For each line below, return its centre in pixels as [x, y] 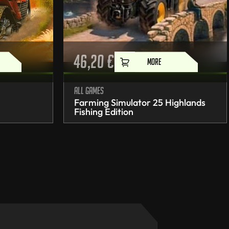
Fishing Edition [104, 112]
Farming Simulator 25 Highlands [140, 103]
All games [89, 91]
